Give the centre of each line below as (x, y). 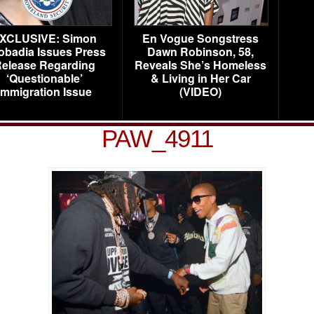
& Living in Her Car (200, 78)
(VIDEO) (200, 91)
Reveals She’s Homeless (200, 65)
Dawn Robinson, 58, (200, 52)
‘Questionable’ (44, 78)
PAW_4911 (157, 138)
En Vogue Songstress (200, 38)
